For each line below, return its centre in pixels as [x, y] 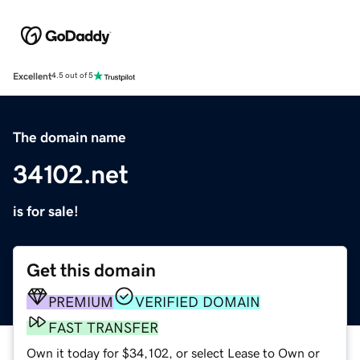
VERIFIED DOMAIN [198, 302]
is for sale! [46, 211]
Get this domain [91, 270]
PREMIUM [81, 302]
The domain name [70, 137]
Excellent [32, 76]
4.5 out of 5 [72, 76]
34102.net [71, 174]
